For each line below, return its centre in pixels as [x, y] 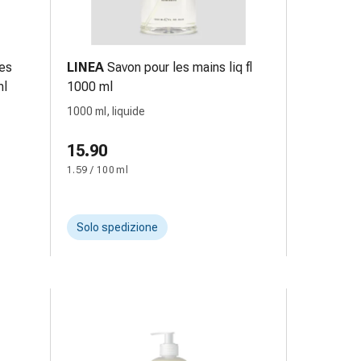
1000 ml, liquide [106, 111]
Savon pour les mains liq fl [180, 67]
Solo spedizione [117, 227]
